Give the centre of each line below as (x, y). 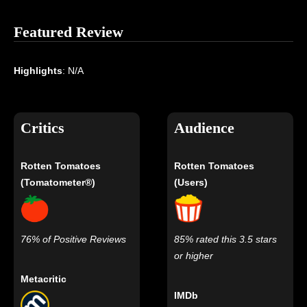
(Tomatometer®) (58, 183)
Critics (42, 128)
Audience (205, 128)
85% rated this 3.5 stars (226, 240)
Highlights (38, 71)
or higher (194, 256)
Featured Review (69, 32)
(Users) (191, 183)
